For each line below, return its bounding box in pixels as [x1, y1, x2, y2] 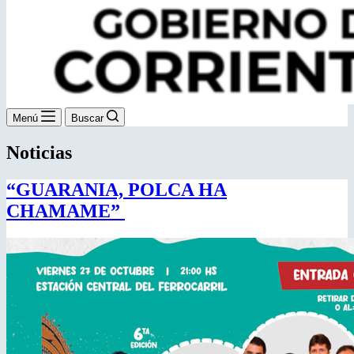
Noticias [6, 141, 72, 163]
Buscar [71, 112, 104, 124]
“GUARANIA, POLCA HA [6, 179, 227, 200]
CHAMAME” [6, 200, 125, 221]
